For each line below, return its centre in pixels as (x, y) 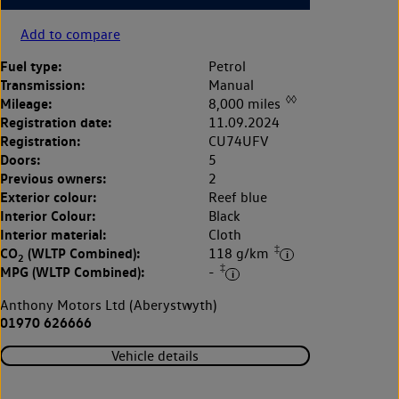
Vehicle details (155, 355)
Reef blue (238, 197)
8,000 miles (246, 103)
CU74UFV (238, 141)
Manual (231, 85)
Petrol (227, 66)
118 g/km (240, 254)
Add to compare (70, 34)
